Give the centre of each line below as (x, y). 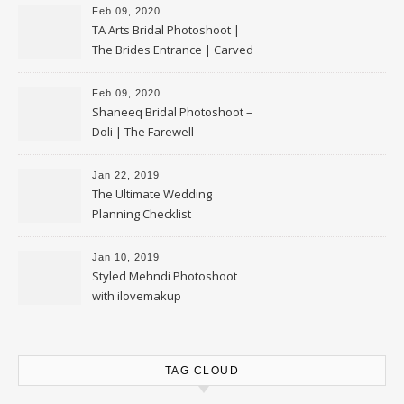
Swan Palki (122, 69)
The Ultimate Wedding (152, 194)
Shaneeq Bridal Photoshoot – (172, 112)
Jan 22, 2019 (126, 175)
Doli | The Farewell (143, 132)
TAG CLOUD (202, 371)
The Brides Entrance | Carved (173, 50)
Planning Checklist (142, 214)
